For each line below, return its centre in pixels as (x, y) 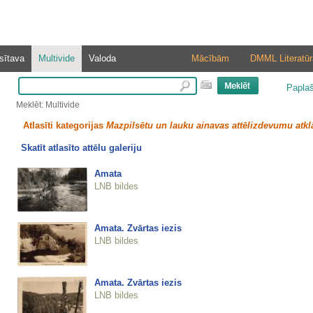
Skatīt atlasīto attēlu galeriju (81, 148)
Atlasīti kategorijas (64, 125)
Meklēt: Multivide (48, 105)
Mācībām (210, 58)
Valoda (102, 58)
